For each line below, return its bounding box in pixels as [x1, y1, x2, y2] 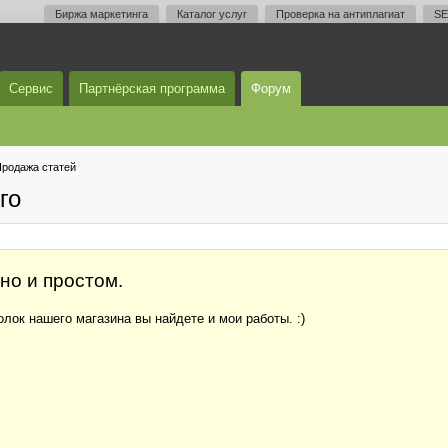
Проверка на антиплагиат [276, 8, 405, 20]
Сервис [9, 81, 53, 96]
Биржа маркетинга [55, 8, 148, 20]
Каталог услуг [177, 8, 247, 20]
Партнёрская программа [79, 81, 225, 96]
